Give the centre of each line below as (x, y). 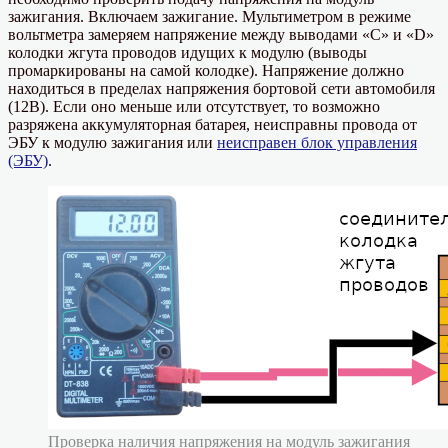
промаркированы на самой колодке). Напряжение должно (206, 70)
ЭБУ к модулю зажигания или (112, 142)
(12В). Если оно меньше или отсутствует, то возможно (194, 106)
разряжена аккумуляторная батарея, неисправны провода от (212, 124)
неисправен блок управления (317, 142)
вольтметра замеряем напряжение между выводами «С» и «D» (221, 34)
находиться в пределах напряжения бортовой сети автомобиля (221, 88)
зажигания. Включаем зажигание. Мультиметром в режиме (209, 16)
